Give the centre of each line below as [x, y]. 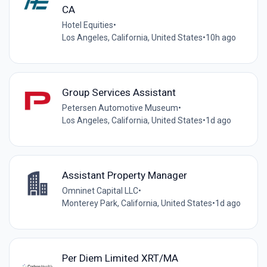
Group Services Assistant [119, 93]
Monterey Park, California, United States [137, 204]
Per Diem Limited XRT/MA [120, 258]
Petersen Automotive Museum [120, 108]
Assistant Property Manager [124, 176]
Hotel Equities [87, 25]
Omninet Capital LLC [100, 191]
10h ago [221, 37]
